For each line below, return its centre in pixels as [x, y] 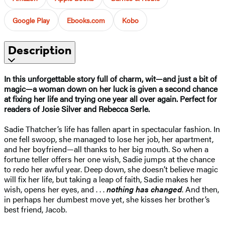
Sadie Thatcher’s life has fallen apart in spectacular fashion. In [112, 129]
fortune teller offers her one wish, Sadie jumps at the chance [109, 159]
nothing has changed [144, 189]
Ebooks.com [86, 20]
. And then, [200, 189]
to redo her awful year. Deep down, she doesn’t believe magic [111, 169]
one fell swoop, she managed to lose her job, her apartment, [109, 139]
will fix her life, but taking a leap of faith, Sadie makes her [103, 179]
